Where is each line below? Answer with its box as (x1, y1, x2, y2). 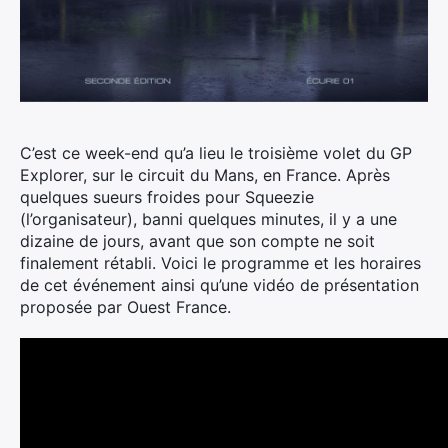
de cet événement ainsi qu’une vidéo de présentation (20, 275, 419, 295)
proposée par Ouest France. (20, 297, 231, 317)
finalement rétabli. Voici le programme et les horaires (20, 253, 421, 273)
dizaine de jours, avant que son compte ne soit (20, 231, 375, 251)
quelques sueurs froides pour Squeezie (20, 187, 314, 207)
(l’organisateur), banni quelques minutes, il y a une (20, 209, 397, 229)
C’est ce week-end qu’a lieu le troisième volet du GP (20, 143, 412, 163)
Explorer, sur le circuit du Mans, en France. (20, 165, 341, 185)
